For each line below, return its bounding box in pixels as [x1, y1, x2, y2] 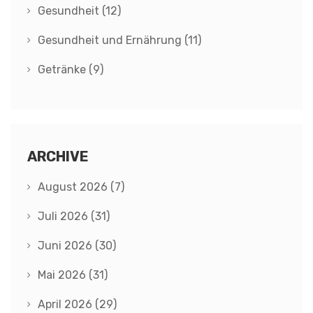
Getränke [38, 63, 89, 77]
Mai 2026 [38, 268, 89, 282]
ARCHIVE [27, 148, 89, 166]
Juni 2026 [38, 239, 95, 253]
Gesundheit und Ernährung [38, 34, 184, 48]
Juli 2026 [38, 210, 91, 224]
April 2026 [38, 298, 95, 312]
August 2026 [38, 180, 110, 194]
